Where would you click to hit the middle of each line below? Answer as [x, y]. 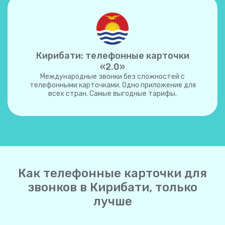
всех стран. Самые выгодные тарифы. [113, 94]
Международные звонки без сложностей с [113, 77]
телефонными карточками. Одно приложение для [113, 85]
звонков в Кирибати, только [113, 187]
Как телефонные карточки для [113, 173]
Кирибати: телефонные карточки [113, 56]
